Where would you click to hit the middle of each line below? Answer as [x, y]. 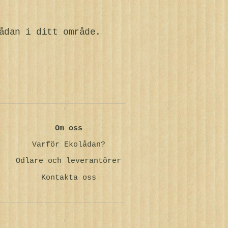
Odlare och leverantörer [68, 161]
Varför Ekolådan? [68, 145]
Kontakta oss [68, 178]
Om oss [68, 128]
